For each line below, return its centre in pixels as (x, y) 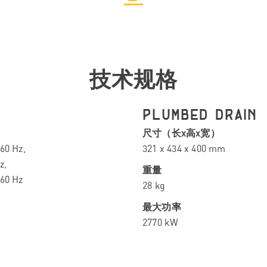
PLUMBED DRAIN (200, 115)
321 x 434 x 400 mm (184, 148)
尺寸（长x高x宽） (181, 133)
